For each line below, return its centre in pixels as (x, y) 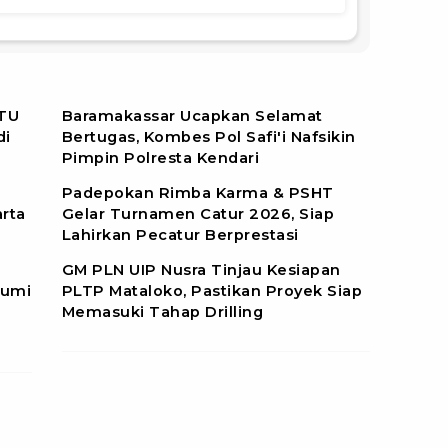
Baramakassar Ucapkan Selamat (192, 115)
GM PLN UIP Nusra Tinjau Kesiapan (201, 269)
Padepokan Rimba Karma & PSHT (197, 192)
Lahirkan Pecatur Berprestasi (180, 234)
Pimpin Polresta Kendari (160, 157)
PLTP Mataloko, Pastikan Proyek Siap (212, 290)
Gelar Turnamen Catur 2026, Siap (198, 213)
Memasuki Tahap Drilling (162, 311)
